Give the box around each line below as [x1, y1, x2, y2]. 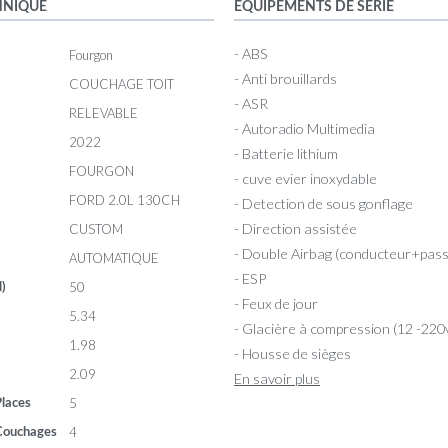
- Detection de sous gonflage [234, 194, 413, 212]
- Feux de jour [234, 294, 318, 312]
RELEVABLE [69, 104, 138, 121]
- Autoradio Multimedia [234, 119, 375, 137]
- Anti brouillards [234, 69, 337, 87]
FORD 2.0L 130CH [69, 191, 180, 208]
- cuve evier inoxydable [234, 169, 377, 187]
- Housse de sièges [234, 344, 351, 362]
